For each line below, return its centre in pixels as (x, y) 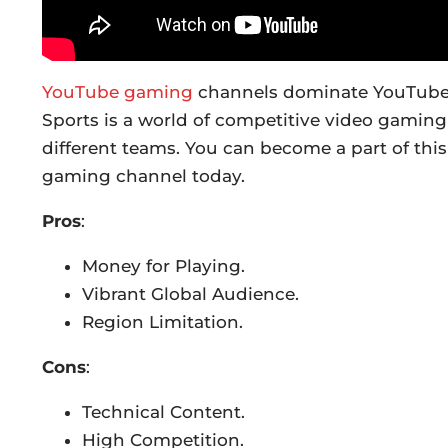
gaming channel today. (143, 176)
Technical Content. (163, 412)
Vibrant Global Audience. (190, 294)
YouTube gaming (117, 92)
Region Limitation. (162, 322)
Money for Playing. (163, 266)
